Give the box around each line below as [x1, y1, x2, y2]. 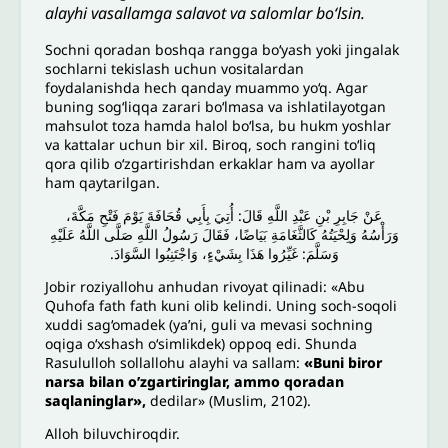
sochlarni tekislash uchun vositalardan [45, 58, 305, 78]
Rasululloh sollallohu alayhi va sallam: [45, 352, 305, 372]
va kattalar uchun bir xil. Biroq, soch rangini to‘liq [45, 134, 377, 154]
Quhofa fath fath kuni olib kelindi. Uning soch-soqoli [45, 295, 398, 315]
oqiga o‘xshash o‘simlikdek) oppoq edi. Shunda [45, 333, 358, 353]
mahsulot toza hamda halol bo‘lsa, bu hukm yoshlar [45, 115, 392, 135]
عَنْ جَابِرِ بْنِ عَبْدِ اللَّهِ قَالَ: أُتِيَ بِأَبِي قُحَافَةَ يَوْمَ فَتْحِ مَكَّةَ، [66, 205, 382, 225]
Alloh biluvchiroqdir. [45, 423, 181, 443]
